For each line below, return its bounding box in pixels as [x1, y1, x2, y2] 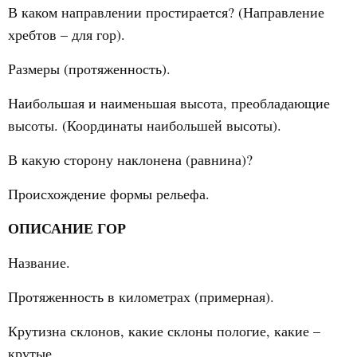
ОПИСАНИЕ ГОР [8, 218, 126, 238]
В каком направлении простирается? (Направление [8, 2, 324, 22]
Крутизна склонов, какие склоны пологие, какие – [8, 321, 320, 340]
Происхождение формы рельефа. [8, 184, 210, 203]
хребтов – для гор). [8, 25, 125, 44]
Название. [8, 253, 70, 272]
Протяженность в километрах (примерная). [8, 287, 274, 306]
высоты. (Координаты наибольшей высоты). [8, 116, 281, 135]
